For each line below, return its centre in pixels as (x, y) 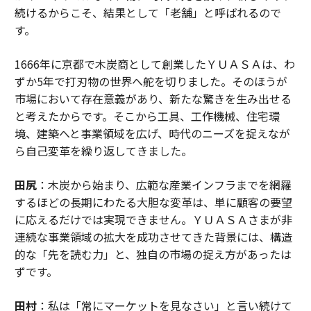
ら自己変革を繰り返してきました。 (103, 151)
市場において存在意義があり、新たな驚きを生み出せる (153, 99)
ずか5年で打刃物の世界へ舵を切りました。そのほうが (151, 82)
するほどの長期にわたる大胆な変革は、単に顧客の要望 (153, 202)
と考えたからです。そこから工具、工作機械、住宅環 (147, 116)
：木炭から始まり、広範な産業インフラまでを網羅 (164, 185)
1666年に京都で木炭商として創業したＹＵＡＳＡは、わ (154, 64)
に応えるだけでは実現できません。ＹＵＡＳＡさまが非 (153, 220)
